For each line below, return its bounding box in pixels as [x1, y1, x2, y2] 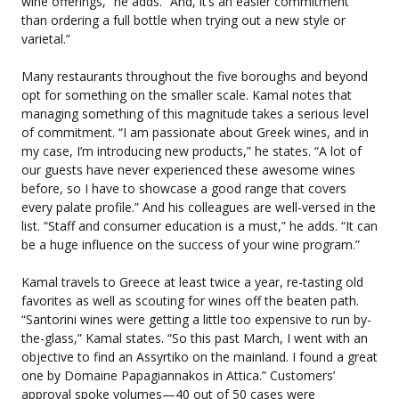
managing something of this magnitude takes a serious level [21, 104, 369, 122]
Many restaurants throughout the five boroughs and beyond [21, 67, 368, 85]
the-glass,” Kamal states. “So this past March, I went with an [21, 329, 368, 346]
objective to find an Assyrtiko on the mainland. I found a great [21, 347, 378, 365]
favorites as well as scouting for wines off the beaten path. [21, 291, 359, 309]
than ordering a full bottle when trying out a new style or [21, 11, 346, 28]
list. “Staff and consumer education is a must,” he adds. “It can [21, 216, 378, 234]
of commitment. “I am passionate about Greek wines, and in [21, 123, 369, 141]
